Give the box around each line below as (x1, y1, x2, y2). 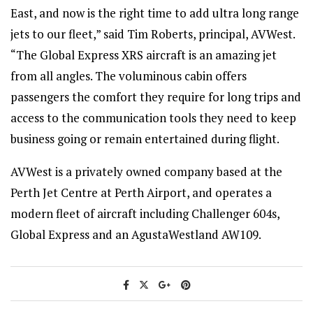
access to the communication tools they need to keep (10, 110, 296, 126)
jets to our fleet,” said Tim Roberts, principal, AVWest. (10, 26, 295, 42)
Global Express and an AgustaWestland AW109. (10, 226, 261, 242)
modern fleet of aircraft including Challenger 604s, (10, 205, 279, 221)
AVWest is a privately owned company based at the (10, 163, 282, 180)
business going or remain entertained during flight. (10, 131, 279, 147)
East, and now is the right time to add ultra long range (10, 5, 299, 21)
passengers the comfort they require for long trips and (10, 89, 301, 105)
